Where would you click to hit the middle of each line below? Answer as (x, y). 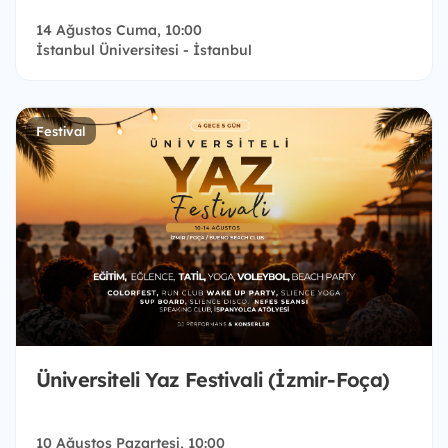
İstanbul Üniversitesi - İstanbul (144, 50)
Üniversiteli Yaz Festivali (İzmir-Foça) (213, 380)
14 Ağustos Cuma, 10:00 (119, 30)
